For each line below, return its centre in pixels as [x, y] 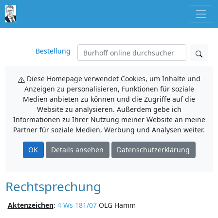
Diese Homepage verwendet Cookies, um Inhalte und [112, 79]
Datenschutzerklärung [153, 150]
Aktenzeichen [30, 205]
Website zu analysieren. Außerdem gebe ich [109, 109]
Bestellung [53, 51]
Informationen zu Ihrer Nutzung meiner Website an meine [109, 119]
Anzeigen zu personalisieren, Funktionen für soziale [109, 89]
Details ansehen [77, 150]
